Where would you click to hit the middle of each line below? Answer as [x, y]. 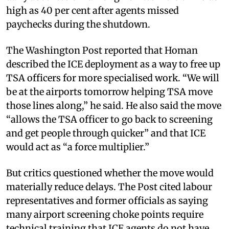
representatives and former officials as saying [107, 200]
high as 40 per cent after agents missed [93, 10]
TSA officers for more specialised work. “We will [113, 78]
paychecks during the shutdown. [78, 24]
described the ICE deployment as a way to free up [113, 64]
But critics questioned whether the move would [110, 173]
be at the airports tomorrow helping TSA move [109, 91]
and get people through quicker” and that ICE [106, 133]
